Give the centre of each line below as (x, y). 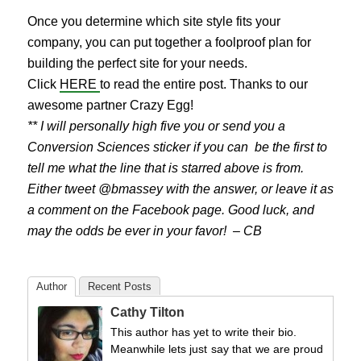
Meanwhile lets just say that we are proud (217, 349)
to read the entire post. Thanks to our (203, 85)
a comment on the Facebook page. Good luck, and (170, 210)
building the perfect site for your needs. (137, 64)
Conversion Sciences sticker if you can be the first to (177, 147)
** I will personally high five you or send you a (156, 127)
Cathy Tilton (147, 312)
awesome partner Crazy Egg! (110, 106)
